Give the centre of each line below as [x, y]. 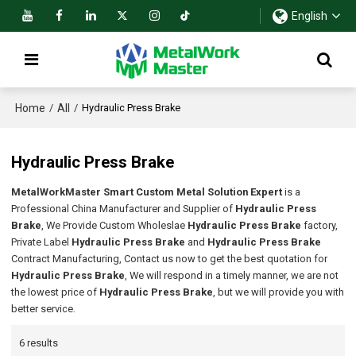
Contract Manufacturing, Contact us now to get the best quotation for [170, 259]
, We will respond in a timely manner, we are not [232, 276]
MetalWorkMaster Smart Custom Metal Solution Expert [147, 192]
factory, [320, 226]
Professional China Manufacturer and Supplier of [124, 209]
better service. [44, 309]
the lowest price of [56, 292]
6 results [39, 342]
